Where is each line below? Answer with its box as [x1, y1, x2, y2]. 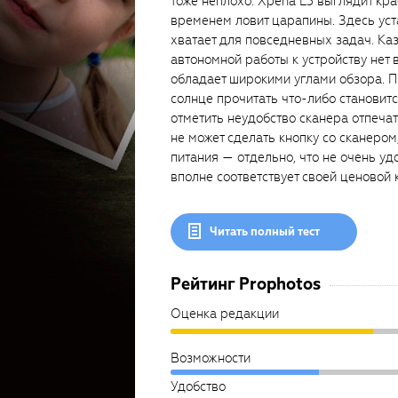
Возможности [171, 349, 251, 367]
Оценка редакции [171, 305, 279, 322]
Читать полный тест [210, 224, 320, 239]
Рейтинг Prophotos [171, 273, 321, 295]
